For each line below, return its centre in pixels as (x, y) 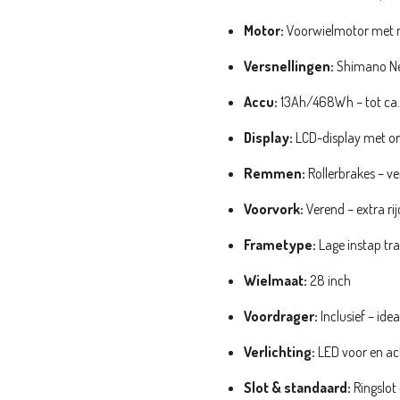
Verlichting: (279, 351)
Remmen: (275, 173)
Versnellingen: (289, 66)
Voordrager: (281, 316)
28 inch (329, 280)
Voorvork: (274, 208)
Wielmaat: (275, 280)
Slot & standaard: (297, 387)
